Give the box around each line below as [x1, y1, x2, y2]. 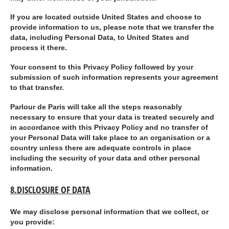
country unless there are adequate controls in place [10, 144, 191, 152]
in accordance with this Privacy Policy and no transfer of [10, 123, 208, 131]
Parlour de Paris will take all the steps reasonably [10, 103, 182, 111]
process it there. [10, 44, 67, 52]
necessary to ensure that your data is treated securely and [10, 113, 214, 121]
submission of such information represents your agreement [10, 74, 218, 82]
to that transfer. [10, 84, 64, 92]
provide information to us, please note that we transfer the [10, 24, 214, 32]
